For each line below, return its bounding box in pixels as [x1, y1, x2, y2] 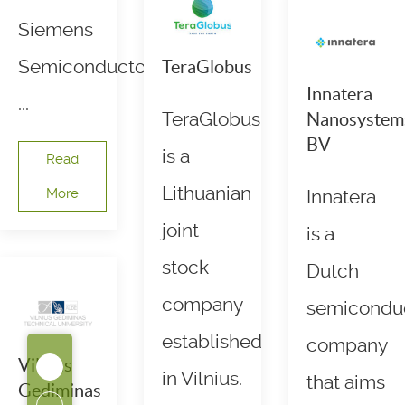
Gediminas [18, 381, 101, 401]
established [162, 331, 263, 353]
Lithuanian [162, 183, 252, 205]
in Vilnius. [162, 368, 243, 391]
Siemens [18, 19, 93, 42]
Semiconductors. [18, 56, 165, 79]
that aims [306, 372, 385, 394]
